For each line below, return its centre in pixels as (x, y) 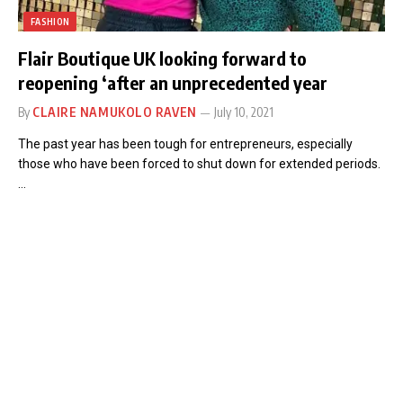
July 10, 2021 (243, 112)
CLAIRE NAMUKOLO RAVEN (115, 112)
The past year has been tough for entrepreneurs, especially (185, 143)
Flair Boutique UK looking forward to (162, 58)
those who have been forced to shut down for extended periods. (199, 163)
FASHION (50, 21)
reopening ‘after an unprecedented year (173, 82)
